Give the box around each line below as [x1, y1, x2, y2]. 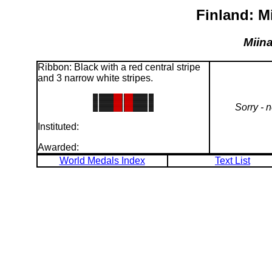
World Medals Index [59, 155, 145, 166]
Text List [215, 155, 250, 166]
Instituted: [37, 121, 79, 132]
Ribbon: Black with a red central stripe [37, 61, 200, 72]
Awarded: [37, 141, 79, 152]
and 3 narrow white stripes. [37, 72, 153, 83]
